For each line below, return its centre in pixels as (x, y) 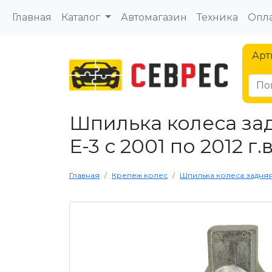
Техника (217, 17)
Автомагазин (154, 17)
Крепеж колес (140, 175)
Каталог (82, 17)
